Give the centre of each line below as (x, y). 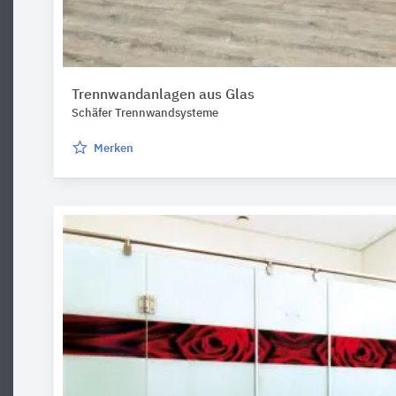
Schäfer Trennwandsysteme (145, 114)
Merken (114, 149)
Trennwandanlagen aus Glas (163, 95)
